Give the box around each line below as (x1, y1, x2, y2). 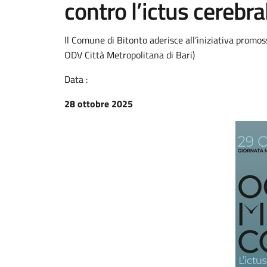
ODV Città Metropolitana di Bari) (64, 48, 195, 62)
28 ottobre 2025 (64, 97, 133, 111)
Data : (64, 72, 88, 86)
